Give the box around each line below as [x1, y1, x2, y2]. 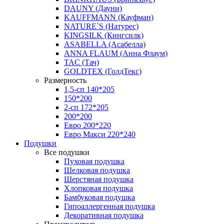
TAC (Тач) [64, 58, 99, 66]
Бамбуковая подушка [64, 193, 135, 201]
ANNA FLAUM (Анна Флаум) [64, 49, 167, 57]
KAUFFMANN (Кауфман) [64, 13, 153, 21]
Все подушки [44, 148, 89, 156]
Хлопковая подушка [64, 184, 133, 192]
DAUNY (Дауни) [64, 4, 122, 12]
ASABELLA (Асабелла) [64, 40, 145, 48]
